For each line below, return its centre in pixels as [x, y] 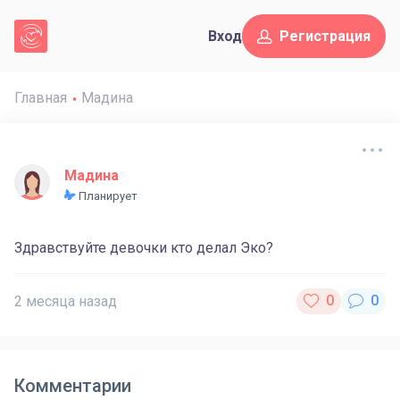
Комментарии [73, 385]
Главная [41, 98]
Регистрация [325, 37]
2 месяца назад [66, 301]
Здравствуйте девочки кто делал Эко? [144, 247]
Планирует [107, 196]
